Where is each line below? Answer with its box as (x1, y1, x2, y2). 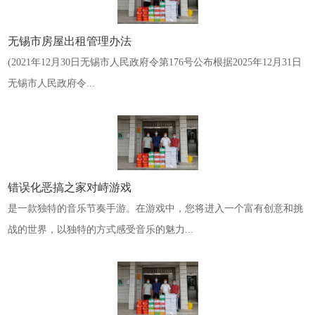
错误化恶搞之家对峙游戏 (8, 181, 132, 194)
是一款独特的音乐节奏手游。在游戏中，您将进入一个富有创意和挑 (8, 203, 304, 214)
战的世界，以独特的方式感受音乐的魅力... (8, 224, 194, 236)
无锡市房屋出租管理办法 (8, 35, 132, 47)
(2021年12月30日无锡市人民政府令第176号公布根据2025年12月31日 (8, 57, 302, 67)
